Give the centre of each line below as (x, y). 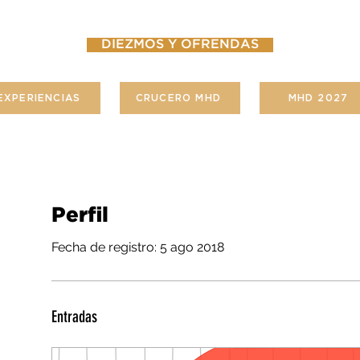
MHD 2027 (318, 98)
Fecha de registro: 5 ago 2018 (138, 247)
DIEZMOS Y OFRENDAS (180, 45)
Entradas (74, 317)
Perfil (80, 216)
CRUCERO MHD (178, 98)
